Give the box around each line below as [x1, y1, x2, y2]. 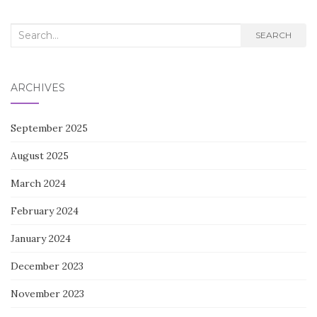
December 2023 [11, 259, 83, 272]
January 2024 [11, 231, 71, 245]
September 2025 [11, 121, 88, 134]
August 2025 [11, 149, 69, 162]
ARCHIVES [11, 81, 65, 94]
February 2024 [11, 204, 79, 217]
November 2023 [11, 287, 84, 300]
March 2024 [11, 176, 66, 190]
